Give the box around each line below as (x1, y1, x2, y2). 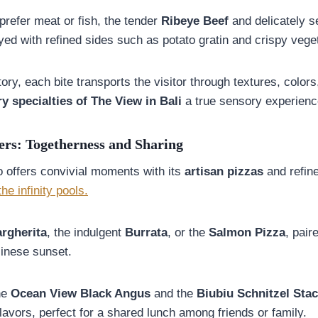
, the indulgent (47, 225, 125, 239)
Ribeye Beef (161, 13, 229, 28)
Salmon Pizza (209, 225, 285, 239)
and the (150, 286, 197, 300)
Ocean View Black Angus (11, 286, 150, 300)
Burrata (125, 225, 168, 239)
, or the (168, 225, 209, 239)
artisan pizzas (185, 164, 263, 178)
